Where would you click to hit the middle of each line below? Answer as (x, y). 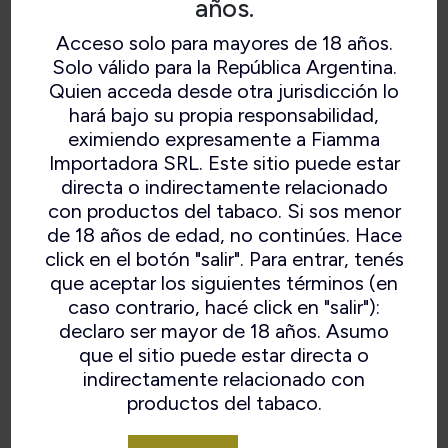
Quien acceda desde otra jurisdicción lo (224, 90)
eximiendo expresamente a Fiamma (224, 138)
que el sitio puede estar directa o (224, 354)
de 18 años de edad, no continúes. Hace (224, 234)
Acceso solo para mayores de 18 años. (224, 42)
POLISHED (73, 289)
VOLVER (341, 406)
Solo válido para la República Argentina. (224, 66)
